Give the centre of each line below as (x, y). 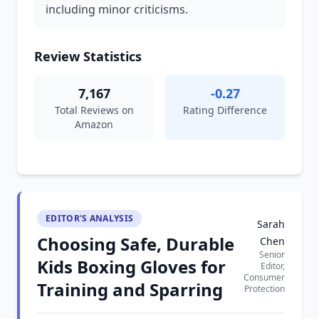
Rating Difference (225, 110)
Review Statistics (88, 56)
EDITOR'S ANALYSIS (90, 218)
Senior (272, 255)
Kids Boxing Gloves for (131, 267)
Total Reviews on (94, 110)
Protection (265, 289)
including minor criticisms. (117, 9)
